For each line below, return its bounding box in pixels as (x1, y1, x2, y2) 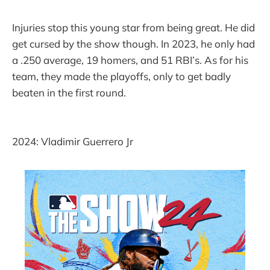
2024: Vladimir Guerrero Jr (12, 135, 133, 148)
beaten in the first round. (12, 86, 126, 99)
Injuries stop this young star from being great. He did (12, 21, 255, 34)
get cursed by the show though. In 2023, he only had (12, 37, 255, 51)
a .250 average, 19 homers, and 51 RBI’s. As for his (12, 54, 248, 67)
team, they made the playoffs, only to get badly (12, 70, 231, 83)
